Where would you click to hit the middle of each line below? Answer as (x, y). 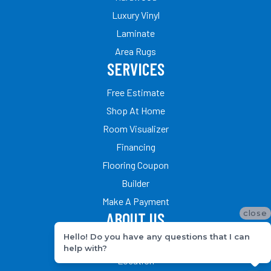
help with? (85, 248)
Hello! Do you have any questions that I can (157, 236)
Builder (135, 183)
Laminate (135, 33)
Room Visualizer (135, 128)
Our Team (135, 242)
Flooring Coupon (135, 165)
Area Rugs (135, 51)
